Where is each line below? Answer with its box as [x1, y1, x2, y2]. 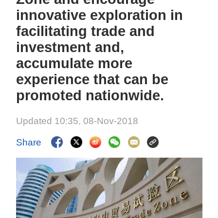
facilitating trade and [16, 23, 155, 39]
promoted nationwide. [16, 88, 164, 103]
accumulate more [16, 55, 133, 71]
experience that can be [16, 72, 169, 87]
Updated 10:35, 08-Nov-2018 [16, 116, 139, 126]
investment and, [16, 39, 125, 55]
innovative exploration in [16, 7, 183, 23]
